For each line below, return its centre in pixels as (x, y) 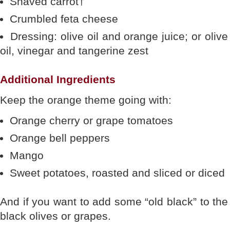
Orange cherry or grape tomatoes (91, 120)
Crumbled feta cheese (64, 19)
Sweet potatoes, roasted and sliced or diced (117, 173)
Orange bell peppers (60, 138)
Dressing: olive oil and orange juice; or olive (119, 36)
